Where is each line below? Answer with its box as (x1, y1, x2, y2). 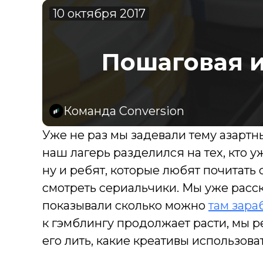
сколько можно (115, 198, 208, 213)
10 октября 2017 (53, 6, 146, 21)
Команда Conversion (63, 104, 184, 119)
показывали (42, 198, 112, 213)
